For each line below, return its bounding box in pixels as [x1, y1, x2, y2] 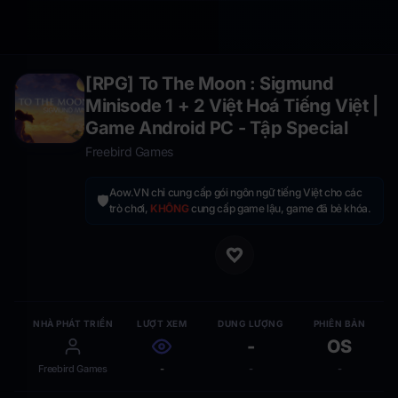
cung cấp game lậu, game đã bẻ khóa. [188, 202, 371, 216]
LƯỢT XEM [137, 318, 187, 330]
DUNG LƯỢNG [218, 318, 283, 330]
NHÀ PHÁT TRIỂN [33, 318, 113, 330]
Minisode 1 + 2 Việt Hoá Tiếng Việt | [85, 95, 378, 117]
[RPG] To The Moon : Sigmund [85, 73, 334, 95]
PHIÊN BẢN [313, 318, 366, 330]
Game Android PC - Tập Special [85, 117, 348, 139]
